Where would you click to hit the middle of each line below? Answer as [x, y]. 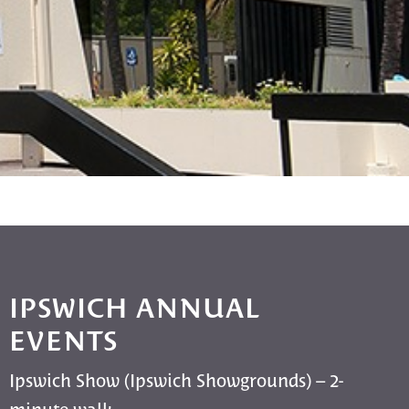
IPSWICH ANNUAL [135, 305]
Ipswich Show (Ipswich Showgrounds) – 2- [177, 378]
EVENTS [64, 338]
